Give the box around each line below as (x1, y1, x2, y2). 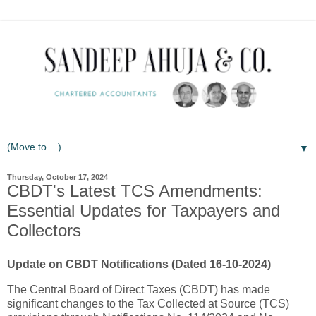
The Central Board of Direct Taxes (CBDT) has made (7, 284, 270, 296)
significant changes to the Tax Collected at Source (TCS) (7, 298, 289, 310)
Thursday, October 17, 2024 (7, 173, 108, 182)
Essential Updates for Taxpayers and (7, 201, 280, 221)
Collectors (7, 221, 81, 241)
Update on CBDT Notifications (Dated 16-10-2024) (7, 258, 271, 271)
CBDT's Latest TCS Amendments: (7, 181, 262, 201)
